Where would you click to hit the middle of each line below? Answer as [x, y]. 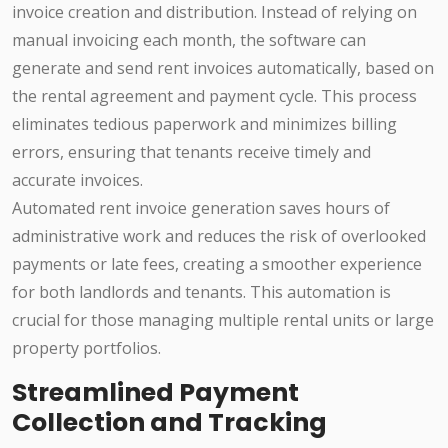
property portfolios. [86, 348]
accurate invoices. [77, 180]
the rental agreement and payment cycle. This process [214, 96]
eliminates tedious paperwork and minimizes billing [204, 124]
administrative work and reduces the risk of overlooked [219, 236]
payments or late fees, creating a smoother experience [217, 264]
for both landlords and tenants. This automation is [201, 292]
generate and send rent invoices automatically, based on [223, 68]
